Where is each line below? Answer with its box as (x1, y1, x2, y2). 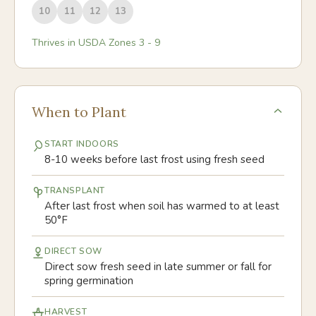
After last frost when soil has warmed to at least (44, 199, 279, 213)
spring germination (44, 274, 133, 288)
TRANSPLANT (44, 185, 105, 196)
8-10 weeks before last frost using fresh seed (44, 152, 265, 166)
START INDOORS (44, 138, 119, 150)
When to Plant (32, 103, 126, 121)
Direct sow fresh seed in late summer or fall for (44, 260, 272, 274)
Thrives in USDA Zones (32, 36, 139, 49)
